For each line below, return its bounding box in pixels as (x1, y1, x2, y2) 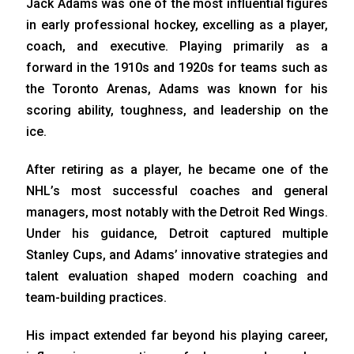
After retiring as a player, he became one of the (26, 161, 328, 177)
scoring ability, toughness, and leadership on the (26, 102, 328, 118)
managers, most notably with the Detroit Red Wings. (26, 204, 328, 220)
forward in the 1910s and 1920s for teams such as (26, 59, 328, 75)
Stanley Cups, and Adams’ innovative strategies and (26, 247, 328, 262)
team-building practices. (26, 289, 167, 305)
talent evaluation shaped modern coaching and (26, 268, 328, 284)
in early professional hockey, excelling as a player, (26, 17, 328, 32)
